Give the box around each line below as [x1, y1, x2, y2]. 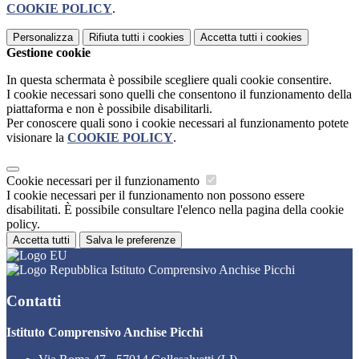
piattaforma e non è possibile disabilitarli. [6, 102, 212, 116]
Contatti [6, 292, 61, 309]
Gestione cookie [6, 46, 91, 60]
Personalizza [13, 31, 73, 44]
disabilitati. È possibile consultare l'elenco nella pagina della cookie [6, 203, 344, 217]
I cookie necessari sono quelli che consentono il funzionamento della [6, 87, 352, 102]
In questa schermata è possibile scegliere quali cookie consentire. [6, 73, 332, 87]
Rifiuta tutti [89, 31, 139, 44]
